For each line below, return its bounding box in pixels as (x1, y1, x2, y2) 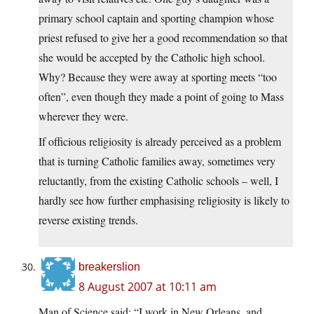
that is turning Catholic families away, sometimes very (39, 153, 275, 169)
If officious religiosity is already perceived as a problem (39, 134, 281, 149)
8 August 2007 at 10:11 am (78, 279, 217, 295)
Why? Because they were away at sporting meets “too (39, 69, 277, 85)
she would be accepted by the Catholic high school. (39, 50, 265, 65)
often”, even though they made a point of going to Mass (39, 89, 284, 104)
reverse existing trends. (39, 212, 138, 228)
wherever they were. (39, 109, 128, 124)
